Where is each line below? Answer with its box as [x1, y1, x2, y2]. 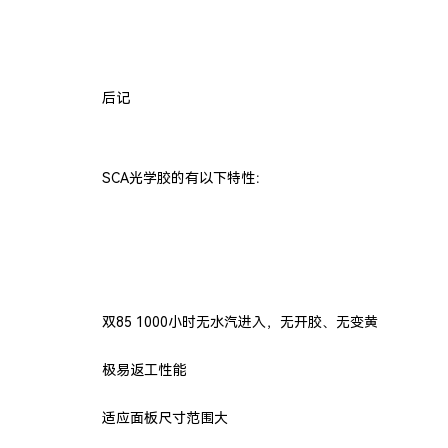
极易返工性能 [102, 362, 187, 379]
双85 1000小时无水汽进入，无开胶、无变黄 [102, 314, 379, 331]
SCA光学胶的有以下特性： [102, 170, 270, 187]
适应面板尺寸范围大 [102, 410, 229, 427]
